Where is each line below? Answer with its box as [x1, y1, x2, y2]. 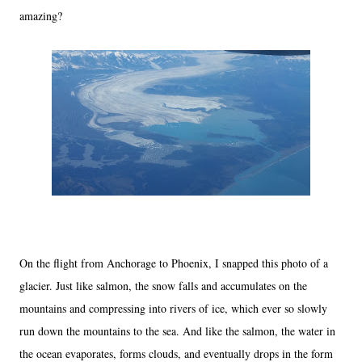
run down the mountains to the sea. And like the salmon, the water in [19, 322, 335, 339]
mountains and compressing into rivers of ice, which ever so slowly [19, 300, 327, 316]
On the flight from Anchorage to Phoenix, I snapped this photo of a [19, 255, 328, 271]
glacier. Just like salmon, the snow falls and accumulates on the [19, 277, 307, 293]
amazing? [19, 7, 62, 23]
